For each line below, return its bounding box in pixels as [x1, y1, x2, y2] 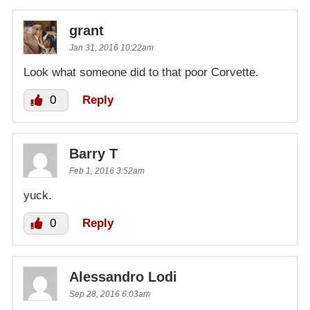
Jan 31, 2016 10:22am [69, 42, 154, 53]
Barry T [69, 145, 118, 161]
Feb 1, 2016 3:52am [69, 165, 145, 176]
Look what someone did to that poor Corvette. [24, 65, 259, 79]
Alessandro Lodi [69, 268, 177, 284]
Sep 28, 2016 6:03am [69, 289, 150, 299]
